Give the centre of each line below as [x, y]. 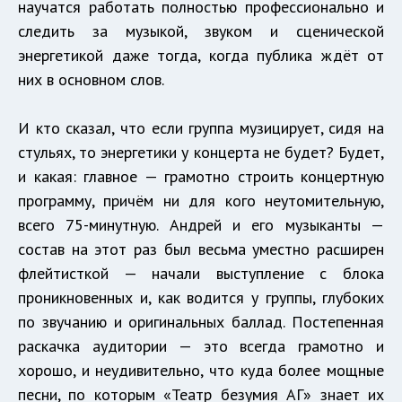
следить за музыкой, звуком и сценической [201, 31]
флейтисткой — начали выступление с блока [201, 274]
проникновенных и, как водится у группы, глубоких [201, 298]
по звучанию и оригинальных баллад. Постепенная [201, 322]
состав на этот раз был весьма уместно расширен [201, 249]
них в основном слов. [91, 80]
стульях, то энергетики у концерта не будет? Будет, [201, 153]
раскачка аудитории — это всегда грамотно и [201, 346]
